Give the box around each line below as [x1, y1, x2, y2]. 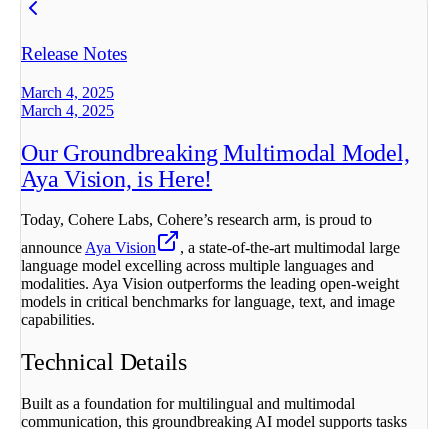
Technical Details [21, 349, 187, 376]
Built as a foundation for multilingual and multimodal [21, 395, 355, 413]
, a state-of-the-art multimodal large [180, 239, 400, 257]
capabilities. [21, 311, 95, 329]
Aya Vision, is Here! [21, 165, 213, 192]
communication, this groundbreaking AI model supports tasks [21, 413, 407, 431]
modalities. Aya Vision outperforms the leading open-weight [21, 275, 399, 293]
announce [21, 239, 85, 257]
